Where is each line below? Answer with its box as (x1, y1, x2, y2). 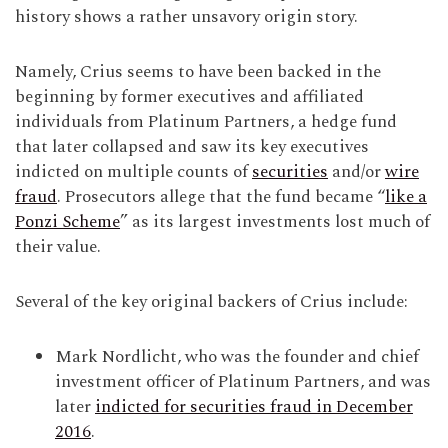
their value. (15, 234, 101, 260)
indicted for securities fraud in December (95, 394, 413, 420)
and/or (328, 159, 385, 185)
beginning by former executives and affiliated (15, 84, 364, 110)
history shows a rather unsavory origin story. (15, 4, 358, 30)
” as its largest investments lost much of (120, 209, 430, 235)
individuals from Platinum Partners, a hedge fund (15, 109, 397, 135)
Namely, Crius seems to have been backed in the (15, 59, 381, 85)
